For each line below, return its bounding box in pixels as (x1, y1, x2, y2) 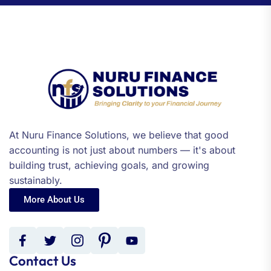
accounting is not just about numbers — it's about (9, 144, 235, 157)
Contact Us (9, 252, 76, 270)
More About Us (24, 194, 85, 206)
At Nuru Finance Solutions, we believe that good (9, 129, 229, 142)
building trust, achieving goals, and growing (9, 159, 209, 172)
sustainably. (9, 174, 62, 187)
